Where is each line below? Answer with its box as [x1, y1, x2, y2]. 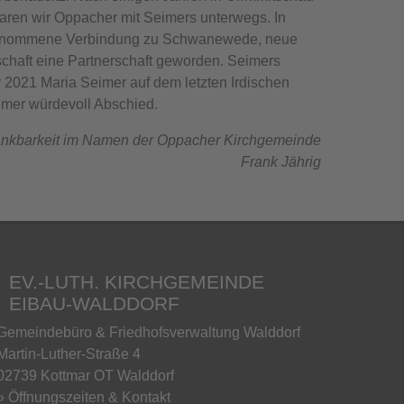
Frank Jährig [241, 154, 321, 170]
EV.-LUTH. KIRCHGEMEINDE [9, 271, 264, 292]
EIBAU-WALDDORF [9, 292, 179, 314]
